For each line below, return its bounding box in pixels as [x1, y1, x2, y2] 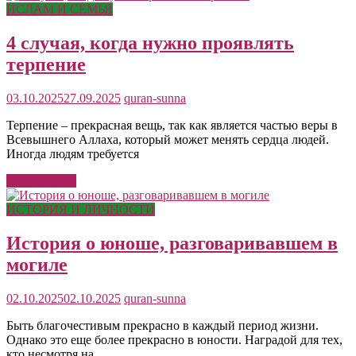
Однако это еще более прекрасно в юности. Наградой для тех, [6, 332, 342, 346]
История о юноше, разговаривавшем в [6, 232, 338, 253]
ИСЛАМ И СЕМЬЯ [6, 2, 113, 17]
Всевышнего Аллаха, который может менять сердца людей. [6, 133, 329, 147]
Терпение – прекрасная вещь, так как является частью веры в [6, 118, 338, 133]
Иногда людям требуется [6, 147, 139, 161]
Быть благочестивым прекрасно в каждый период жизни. [6, 318, 319, 332]
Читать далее [6, 174, 76, 188]
